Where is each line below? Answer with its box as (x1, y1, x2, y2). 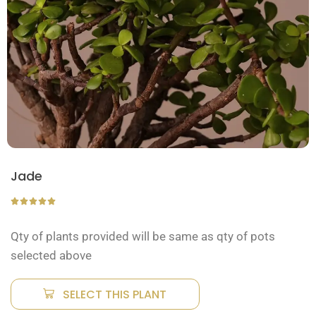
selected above (11, 248, 92, 262)
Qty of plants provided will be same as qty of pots (11, 229, 275, 243)
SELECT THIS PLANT (63, 286, 167, 303)
